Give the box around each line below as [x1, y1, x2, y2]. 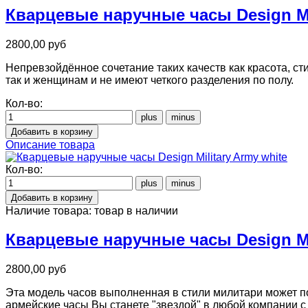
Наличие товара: [5, 204, 94, 217]
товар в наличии [94, 204, 178, 217]
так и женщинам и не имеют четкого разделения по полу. [5, 74, 294, 86]
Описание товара [5, 138, 95, 151]
